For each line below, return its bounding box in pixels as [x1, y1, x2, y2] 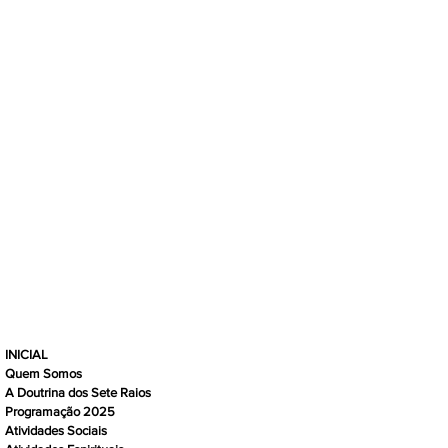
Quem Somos [5, 365, 82, 381]
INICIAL [5, 346, 48, 362]
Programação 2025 [5, 403, 115, 419]
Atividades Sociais [5, 422, 107, 438]
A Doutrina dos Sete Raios [5, 384, 151, 400]
